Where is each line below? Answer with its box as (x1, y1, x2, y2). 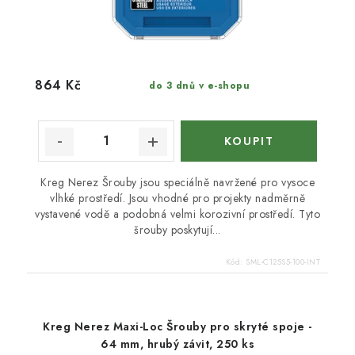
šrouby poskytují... (134, 221, 221, 238)
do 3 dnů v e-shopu (149, 78, 250, 93)
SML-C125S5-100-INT (246, 255, 320, 268)
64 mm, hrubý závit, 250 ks (101, 335, 254, 352)
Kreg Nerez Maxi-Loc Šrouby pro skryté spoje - (43, 318, 312, 334)
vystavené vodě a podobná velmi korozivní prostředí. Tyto (35, 205, 320, 222)
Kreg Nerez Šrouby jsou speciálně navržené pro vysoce (40, 174, 315, 190)
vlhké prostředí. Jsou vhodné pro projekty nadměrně (50, 189, 305, 206)
